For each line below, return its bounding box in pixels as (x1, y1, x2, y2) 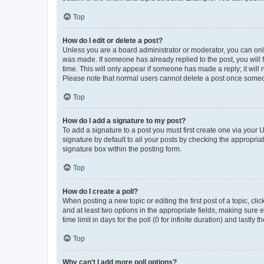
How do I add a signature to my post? (62, 117, 186, 125)
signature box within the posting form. (62, 145, 181, 153)
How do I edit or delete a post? (62, 37, 163, 45)
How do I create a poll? (62, 187, 138, 196)
